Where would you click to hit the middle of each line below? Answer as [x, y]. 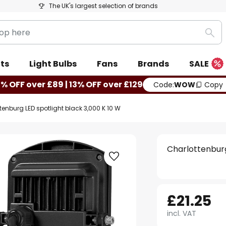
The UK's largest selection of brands [103, 6]
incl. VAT [182, 213]
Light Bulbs [53, 64]
